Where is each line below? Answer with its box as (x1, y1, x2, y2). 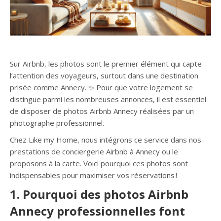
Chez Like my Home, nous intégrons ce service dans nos (10, 135, 201, 145)
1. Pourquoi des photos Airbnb (10, 186, 188, 202)
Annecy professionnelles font (10, 203, 185, 219)
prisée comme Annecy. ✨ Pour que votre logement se (10, 82, 193, 92)
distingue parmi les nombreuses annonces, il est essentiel (10, 94, 206, 104)
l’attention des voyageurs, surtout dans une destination (10, 71, 198, 80)
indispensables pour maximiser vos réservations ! (10, 170, 177, 180)
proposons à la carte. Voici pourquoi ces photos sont (10, 158, 188, 168)
